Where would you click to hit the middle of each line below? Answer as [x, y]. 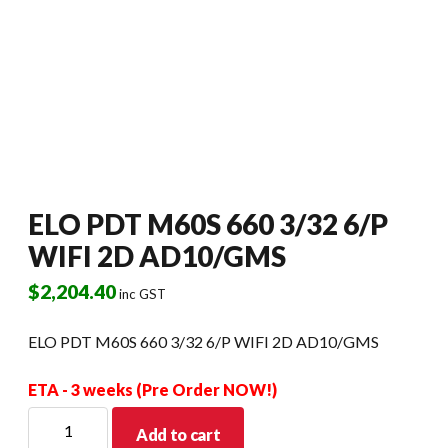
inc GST [142, 293]
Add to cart [178, 434]
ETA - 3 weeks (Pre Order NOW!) [152, 389]
